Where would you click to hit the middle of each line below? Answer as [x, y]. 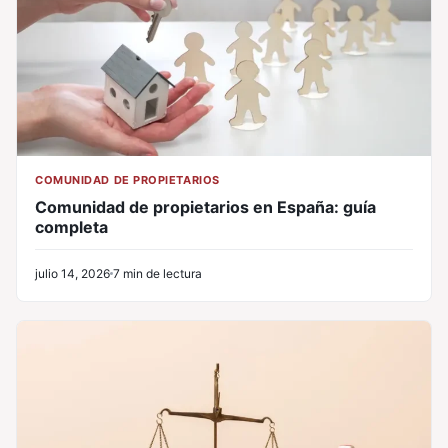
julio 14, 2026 [72, 273]
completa [71, 226]
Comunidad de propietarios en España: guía [205, 206]
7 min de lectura [157, 273]
